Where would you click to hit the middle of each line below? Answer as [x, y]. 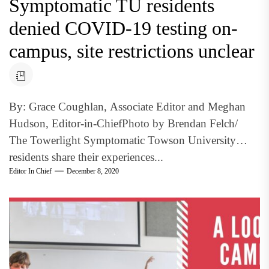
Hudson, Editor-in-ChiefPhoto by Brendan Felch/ [123, 123]
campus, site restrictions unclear [132, 51]
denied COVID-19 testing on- [123, 28]
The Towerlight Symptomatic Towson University [122, 140]
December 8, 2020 [93, 171]
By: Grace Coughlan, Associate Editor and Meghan [127, 106]
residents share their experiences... [86, 157]
